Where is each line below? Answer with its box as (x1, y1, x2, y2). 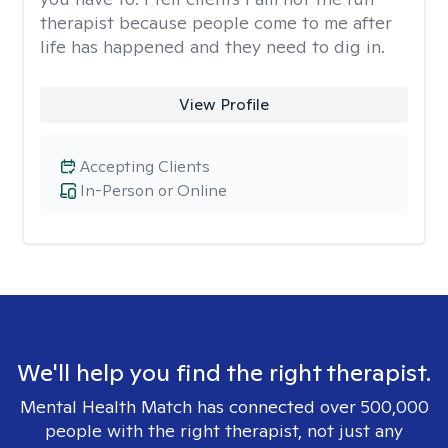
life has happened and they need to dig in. (40, 35, 385, 58)
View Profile (178, 94, 269, 115)
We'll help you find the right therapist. (17, 357, 431, 388)
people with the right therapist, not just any (45, 419, 403, 442)
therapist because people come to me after (40, 11, 392, 34)
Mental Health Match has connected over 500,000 (19, 395, 429, 418)
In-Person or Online (80, 180, 227, 201)
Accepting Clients (80, 156, 210, 177)
